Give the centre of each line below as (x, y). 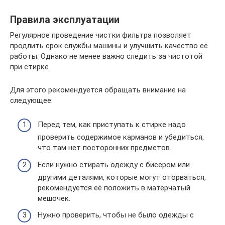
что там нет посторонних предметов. (104, 148)
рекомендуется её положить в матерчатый (114, 188)
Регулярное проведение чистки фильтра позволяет (101, 35)
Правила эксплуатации (65, 20)
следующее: (31, 100)
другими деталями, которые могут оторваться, (122, 177)
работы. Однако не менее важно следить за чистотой (106, 56)
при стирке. (30, 67)
